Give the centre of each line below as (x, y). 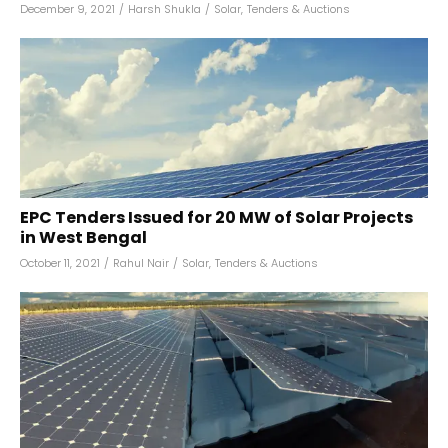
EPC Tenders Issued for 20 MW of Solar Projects (216, 217)
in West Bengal (83, 237)
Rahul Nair (141, 263)
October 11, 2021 (60, 263)
